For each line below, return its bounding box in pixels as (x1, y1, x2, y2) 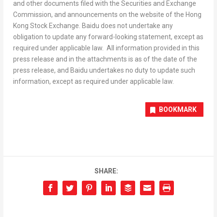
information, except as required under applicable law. (13, 77, 174, 85)
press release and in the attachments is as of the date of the (13, 55, 197, 63)
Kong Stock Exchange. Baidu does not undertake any (13, 22, 173, 30)
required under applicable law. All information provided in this (13, 44, 200, 52)
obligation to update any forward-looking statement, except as (13, 33, 203, 41)
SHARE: (94, 167, 118, 175)
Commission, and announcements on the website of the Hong (13, 11, 201, 18)
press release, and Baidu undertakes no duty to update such (13, 66, 195, 74)
